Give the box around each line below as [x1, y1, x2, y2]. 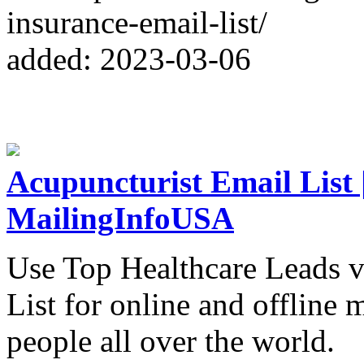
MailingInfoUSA [6, 200, 234, 236]
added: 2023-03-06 [6, 41, 251, 76]
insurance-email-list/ [6, 4, 267, 40]
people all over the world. [6, 323, 335, 358]
